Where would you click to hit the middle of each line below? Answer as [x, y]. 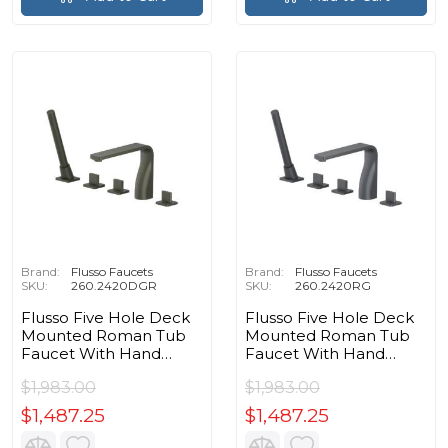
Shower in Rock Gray [322, 371]
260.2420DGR [114, 285]
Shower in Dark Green [104, 371]
